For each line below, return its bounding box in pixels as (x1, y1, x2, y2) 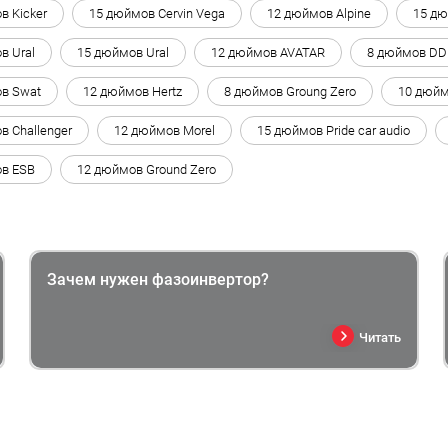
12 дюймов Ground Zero (77, 161, 216, 177)
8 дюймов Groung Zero (224, 83, 356, 99)
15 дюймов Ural (77, 44, 169, 60)
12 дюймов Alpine (267, 5, 371, 21)
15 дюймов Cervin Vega (89, 5, 225, 21)
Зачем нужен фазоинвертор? (47, 269, 270, 289)
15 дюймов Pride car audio (257, 122, 410, 138)
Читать (358, 329, 401, 345)
